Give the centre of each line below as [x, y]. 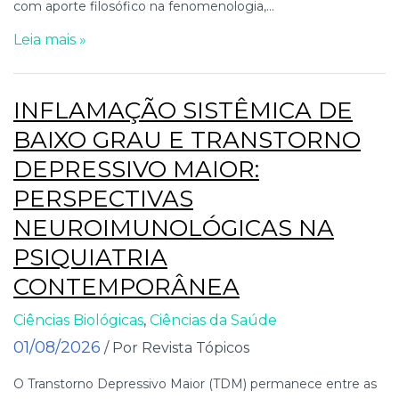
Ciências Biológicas [78, 320]
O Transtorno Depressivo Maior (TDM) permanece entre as [195, 383]
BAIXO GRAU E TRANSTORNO [187, 139]
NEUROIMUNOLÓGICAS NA [174, 228]
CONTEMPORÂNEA [126, 286]
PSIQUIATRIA [90, 257]
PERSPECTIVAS [103, 198]
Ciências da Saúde [213, 320]
